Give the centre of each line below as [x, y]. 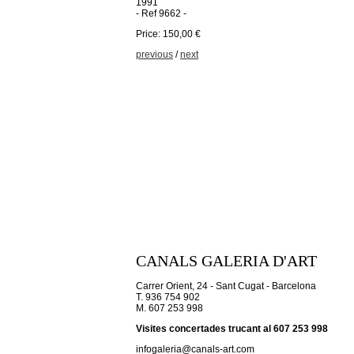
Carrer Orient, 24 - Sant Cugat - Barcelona [226, 286]
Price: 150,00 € [168, 34]
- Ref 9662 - [161, 13]
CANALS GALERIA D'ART [226, 261]
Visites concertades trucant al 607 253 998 [232, 329]
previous [154, 55]
